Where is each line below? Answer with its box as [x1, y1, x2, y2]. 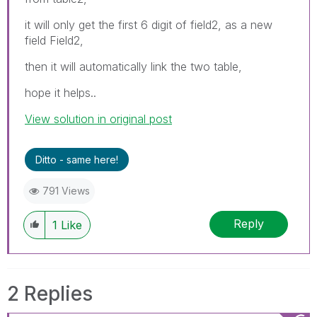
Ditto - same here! [35, 153, 118, 166]
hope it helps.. [25, 85, 96, 100]
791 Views [42, 184, 90, 197]
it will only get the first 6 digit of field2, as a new [25, 17, 272, 32]
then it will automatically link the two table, [25, 59, 242, 74]
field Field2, [25, 33, 83, 47]
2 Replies [7, 281, 93, 306]
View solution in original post [25, 111, 172, 126]
